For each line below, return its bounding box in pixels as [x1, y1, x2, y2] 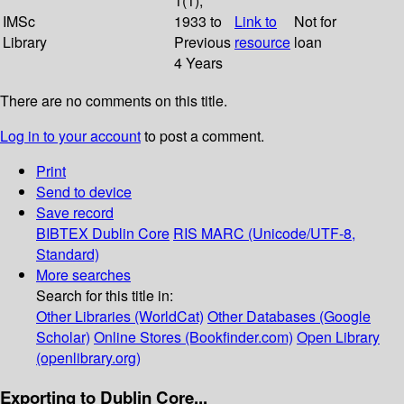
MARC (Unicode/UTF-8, [201, 223, 355, 244]
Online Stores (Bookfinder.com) [94, 326, 293, 348]
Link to [234, 11, 277, 32]
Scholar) [36, 326, 90, 348]
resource [234, 32, 290, 53]
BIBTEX [36, 223, 88, 244]
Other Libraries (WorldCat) [36, 306, 204, 327]
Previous [174, 32, 231, 53]
